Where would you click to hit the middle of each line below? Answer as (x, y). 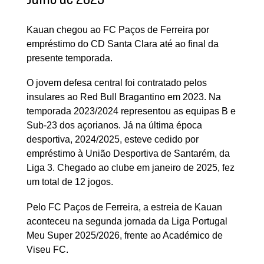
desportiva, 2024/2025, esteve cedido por (113, 140)
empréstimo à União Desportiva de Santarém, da (128, 154)
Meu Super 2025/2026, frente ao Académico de (125, 235)
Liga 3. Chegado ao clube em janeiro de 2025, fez (131, 168)
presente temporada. (70, 58)
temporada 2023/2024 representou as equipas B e (131, 111)
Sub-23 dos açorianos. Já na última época (114, 126)
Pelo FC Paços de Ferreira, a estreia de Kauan (124, 207)
